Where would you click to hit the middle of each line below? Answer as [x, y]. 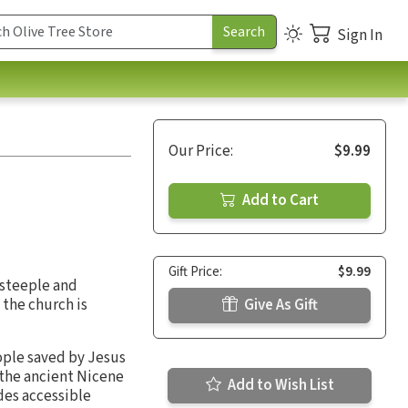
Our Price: [201, 151]
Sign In [360, 35]
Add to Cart [279, 200]
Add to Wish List [279, 385]
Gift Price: [195, 271]
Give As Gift [279, 305]
